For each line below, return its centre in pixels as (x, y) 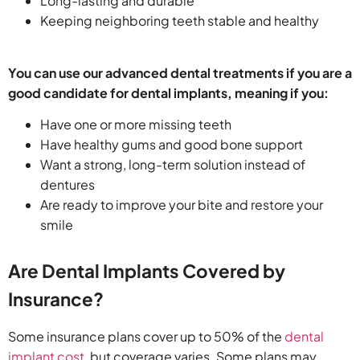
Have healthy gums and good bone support (172, 144)
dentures (67, 184)
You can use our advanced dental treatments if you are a (180, 72)
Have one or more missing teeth (136, 124)
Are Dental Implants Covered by (147, 270)
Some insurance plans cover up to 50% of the (145, 336)
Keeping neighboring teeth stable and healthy (180, 21)
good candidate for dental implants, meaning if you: (168, 92)
